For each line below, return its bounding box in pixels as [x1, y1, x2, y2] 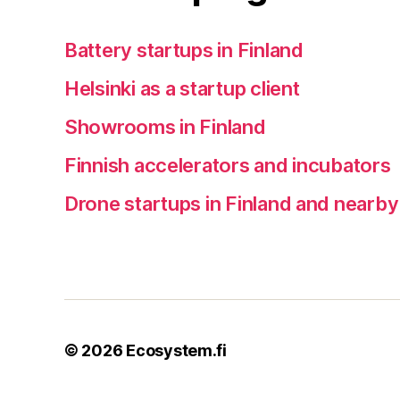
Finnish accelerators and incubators [64, 154, 391, 177]
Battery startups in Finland [64, 38, 304, 62]
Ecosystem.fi [126, 341, 227, 360]
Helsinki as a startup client [64, 77, 300, 100]
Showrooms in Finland [64, 115, 266, 138]
